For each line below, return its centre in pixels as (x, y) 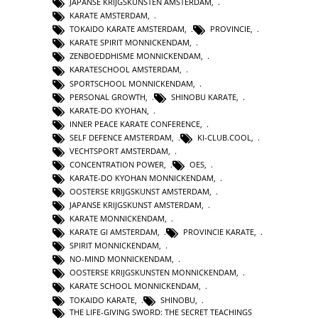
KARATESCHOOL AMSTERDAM (125, 70)
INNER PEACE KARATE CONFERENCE (135, 124)
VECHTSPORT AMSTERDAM (119, 150)
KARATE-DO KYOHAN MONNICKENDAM (142, 177)
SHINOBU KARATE (204, 97)
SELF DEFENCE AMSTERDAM (121, 137)
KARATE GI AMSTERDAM (114, 232)
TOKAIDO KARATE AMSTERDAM (127, 29)
